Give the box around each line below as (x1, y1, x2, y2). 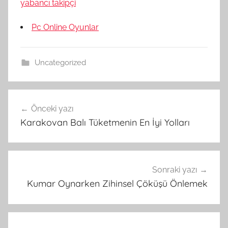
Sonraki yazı (152, 165, 197, 175)
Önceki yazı (31, 103, 73, 113)
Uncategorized (34, 58, 86, 67)
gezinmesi (8, 108, 73, 124)
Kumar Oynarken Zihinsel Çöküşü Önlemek (27, 178, 208, 190)
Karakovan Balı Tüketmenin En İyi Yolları (20, 116, 190, 128)
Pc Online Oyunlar (32, 22, 99, 32)
